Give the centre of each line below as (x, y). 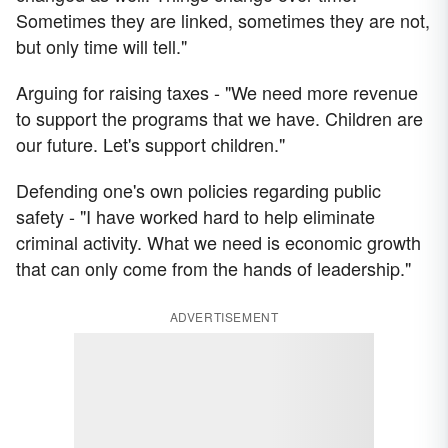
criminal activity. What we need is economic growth (218, 242)
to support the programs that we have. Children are (219, 118)
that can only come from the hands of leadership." (213, 268)
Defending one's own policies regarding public (198, 190)
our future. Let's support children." (150, 144)
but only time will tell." (101, 46)
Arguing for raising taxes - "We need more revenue (217, 92)
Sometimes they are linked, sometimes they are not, (223, 20)
